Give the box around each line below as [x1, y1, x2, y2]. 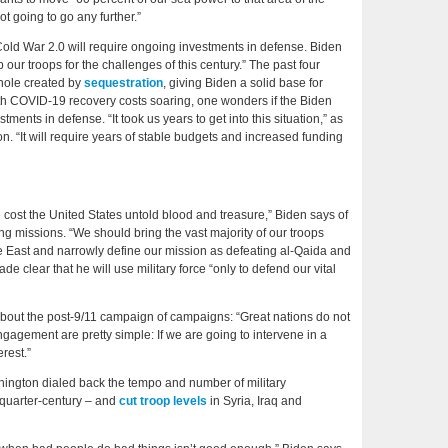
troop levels [137, 394, 207, 409]
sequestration [84, 76, 163, 91]
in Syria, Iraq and [207, 394, 302, 409]
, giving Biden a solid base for [163, 76, 323, 91]
